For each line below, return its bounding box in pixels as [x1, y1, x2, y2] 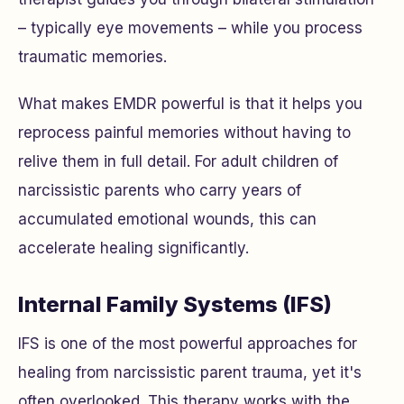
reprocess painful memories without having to [18, 124, 351, 142]
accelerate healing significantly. [18, 239, 249, 257]
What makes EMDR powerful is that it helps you [18, 95, 363, 113]
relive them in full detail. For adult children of [18, 152, 338, 170]
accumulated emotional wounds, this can [18, 210, 317, 228]
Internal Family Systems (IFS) [18, 291, 332, 317]
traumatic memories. [18, 48, 167, 66]
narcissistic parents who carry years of [18, 181, 301, 199]
